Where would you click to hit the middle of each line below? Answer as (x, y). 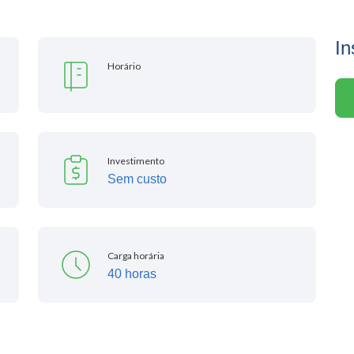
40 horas (132, 274)
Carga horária (136, 256)
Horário (124, 66)
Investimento (136, 161)
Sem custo (137, 179)
